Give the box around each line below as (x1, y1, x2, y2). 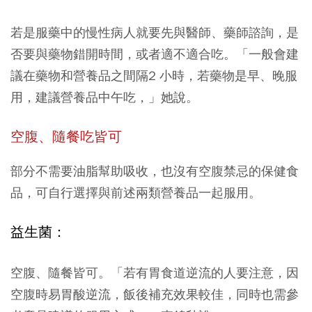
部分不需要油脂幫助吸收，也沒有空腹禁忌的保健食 (10, 163, 299, 179)
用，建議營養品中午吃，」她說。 (10, 89, 198, 105)
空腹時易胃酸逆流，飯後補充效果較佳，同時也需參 (10, 286, 299, 302)
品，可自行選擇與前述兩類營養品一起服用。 (10, 185, 261, 201)
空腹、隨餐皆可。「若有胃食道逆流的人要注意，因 (10, 265, 299, 281)
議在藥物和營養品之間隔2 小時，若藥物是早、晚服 (10, 68, 297, 84)
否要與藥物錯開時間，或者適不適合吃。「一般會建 (10, 46, 299, 62)
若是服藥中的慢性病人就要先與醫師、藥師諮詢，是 (10, 24, 299, 40)
